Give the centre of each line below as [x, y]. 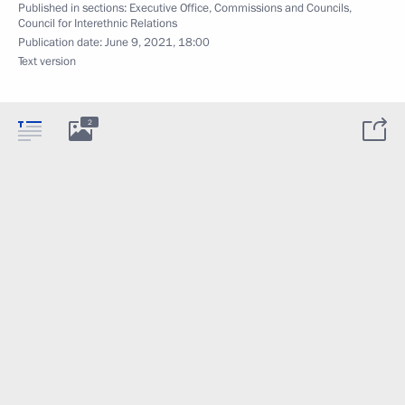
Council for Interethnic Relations [98, 24]
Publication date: [61, 42]
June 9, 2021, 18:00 [157, 42]
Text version [47, 61]
